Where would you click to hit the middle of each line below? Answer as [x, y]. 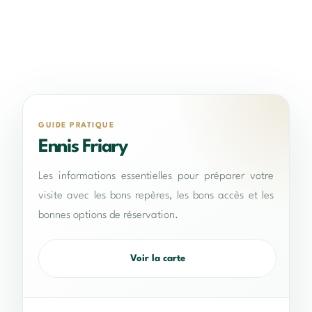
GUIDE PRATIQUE [77, 126]
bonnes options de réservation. [108, 216]
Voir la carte [157, 258]
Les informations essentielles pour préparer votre [156, 177]
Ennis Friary [83, 147]
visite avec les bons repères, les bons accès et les [156, 196]
